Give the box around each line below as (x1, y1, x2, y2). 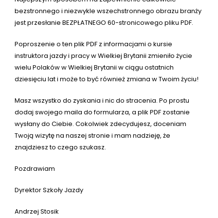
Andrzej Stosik (15, 207, 59, 217)
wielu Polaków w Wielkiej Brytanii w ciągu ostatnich (15, 63, 174, 73)
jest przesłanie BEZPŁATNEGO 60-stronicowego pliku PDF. (15, 18, 193, 28)
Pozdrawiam (15, 164, 55, 174)
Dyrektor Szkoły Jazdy (15, 185, 83, 195)
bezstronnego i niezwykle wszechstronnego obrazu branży (15, 6, 201, 16)
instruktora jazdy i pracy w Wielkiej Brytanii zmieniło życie (15, 51, 192, 61)
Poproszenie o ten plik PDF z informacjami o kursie (15, 39, 172, 49)
